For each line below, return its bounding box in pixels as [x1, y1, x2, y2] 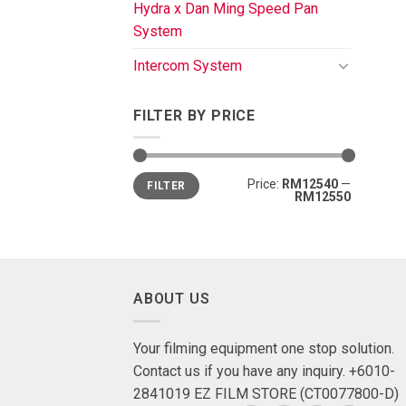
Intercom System [133, 56, 242, 74]
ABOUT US [133, 289, 210, 307]
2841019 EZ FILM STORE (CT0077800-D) [133, 384, 399, 402]
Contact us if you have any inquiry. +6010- [133, 362, 395, 380]
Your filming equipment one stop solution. [133, 339, 394, 357]
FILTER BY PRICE [133, 106, 256, 124]
